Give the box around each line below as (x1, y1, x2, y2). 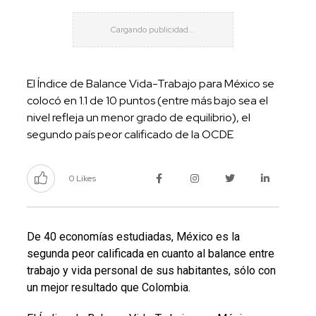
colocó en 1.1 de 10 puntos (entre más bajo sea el (26, 92, 268, 108)
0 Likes (68, 172, 96, 184)
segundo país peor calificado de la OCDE (26, 126, 233, 142)
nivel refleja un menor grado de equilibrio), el (26, 109, 250, 125)
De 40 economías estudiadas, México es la (26, 229, 240, 243)
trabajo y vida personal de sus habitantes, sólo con (26, 263, 276, 277)
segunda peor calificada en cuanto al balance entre (26, 246, 274, 260)
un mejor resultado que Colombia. (26, 280, 190, 294)
